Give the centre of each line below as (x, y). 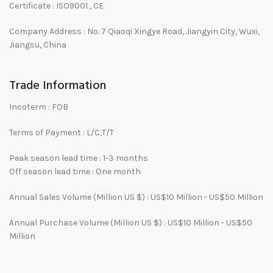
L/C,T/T (100, 133)
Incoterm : (30, 107)
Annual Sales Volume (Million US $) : (80, 197)
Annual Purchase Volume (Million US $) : (88, 223)
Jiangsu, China (38, 45)
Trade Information (58, 86)
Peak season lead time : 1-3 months (79, 158)
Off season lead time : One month (75, 172)
